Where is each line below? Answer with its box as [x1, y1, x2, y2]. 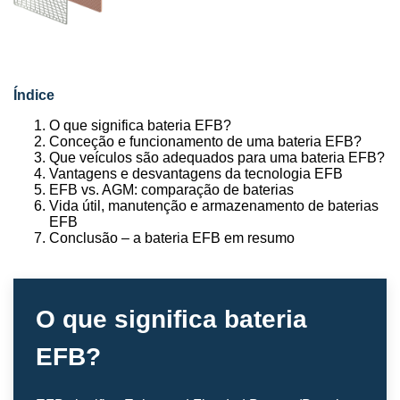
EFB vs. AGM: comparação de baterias [49, 181, 294, 197]
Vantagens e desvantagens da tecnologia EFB [49, 165, 343, 181]
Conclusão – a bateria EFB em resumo [49, 229, 295, 246]
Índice [13, 87, 54, 103]
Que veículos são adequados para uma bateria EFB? [49, 149, 385, 165]
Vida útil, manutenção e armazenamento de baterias [49, 197, 379, 213]
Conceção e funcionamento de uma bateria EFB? [49, 133, 362, 149]
